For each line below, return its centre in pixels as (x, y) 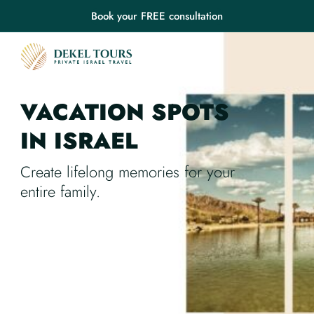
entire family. (60, 191)
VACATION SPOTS (124, 112)
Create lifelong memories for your (127, 172)
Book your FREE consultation (157, 16)
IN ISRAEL (78, 141)
